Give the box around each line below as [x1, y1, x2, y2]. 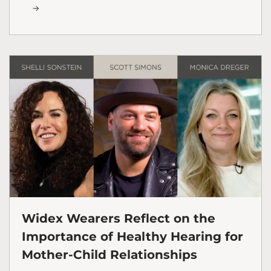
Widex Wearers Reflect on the [22, 211, 215, 226]
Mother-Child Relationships [22, 247, 197, 263]
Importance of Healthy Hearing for [22, 229, 243, 244]
